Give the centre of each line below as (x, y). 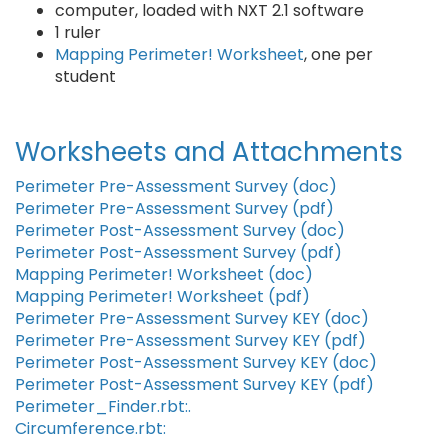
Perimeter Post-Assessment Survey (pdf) (178, 252)
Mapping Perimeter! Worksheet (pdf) (162, 296)
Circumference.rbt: (90, 428)
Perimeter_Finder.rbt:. (103, 406)
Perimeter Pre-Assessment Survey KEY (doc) (192, 318)
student (85, 76)
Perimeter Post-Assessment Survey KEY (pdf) (194, 384)
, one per (338, 54)
